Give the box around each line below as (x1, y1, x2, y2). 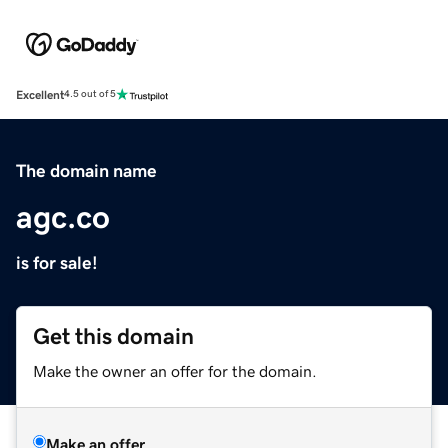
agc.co (16, 200, 110, 233)
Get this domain (33, 324, 194, 348)
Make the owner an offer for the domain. (33, 362, 317, 379)
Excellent (16, 88, 64, 101)
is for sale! (16, 253, 98, 272)
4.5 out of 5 (64, 89, 116, 100)
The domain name (16, 161, 157, 180)
